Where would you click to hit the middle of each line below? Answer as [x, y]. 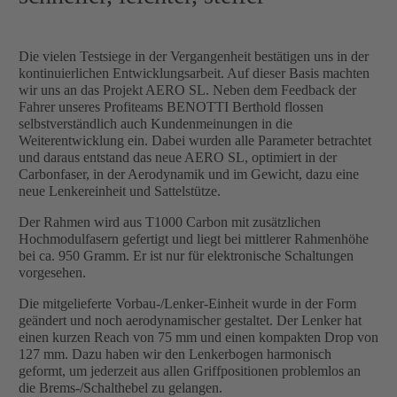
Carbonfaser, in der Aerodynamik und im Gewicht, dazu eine [189, 175]
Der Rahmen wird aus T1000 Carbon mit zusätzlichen [170, 222]
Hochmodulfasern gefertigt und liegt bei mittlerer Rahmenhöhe [194, 239]
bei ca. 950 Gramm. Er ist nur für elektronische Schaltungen [186, 256]
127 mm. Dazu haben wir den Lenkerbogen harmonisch [175, 354]
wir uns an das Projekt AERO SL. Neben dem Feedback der [187, 90]
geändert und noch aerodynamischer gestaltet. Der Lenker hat [190, 321]
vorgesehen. [52, 273]
